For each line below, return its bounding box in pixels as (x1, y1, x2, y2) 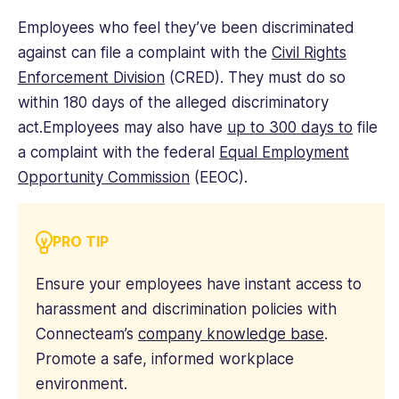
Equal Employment (219, 143, 349, 162)
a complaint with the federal (18, 143, 219, 162)
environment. (36, 375, 127, 394)
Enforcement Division (18, 69, 165, 87)
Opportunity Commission (18, 168, 190, 187)
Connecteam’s (36, 325, 138, 344)
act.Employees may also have (18, 118, 227, 137)
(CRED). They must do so (165, 69, 346, 87)
